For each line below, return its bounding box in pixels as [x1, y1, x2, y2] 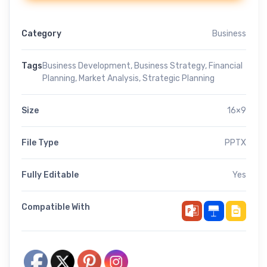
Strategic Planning [142, 73, 215, 84]
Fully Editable [21, 170, 79, 181]
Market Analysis [79, 73, 139, 84]
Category [21, 29, 61, 39]
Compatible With [21, 202, 90, 213]
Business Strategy [134, 61, 205, 72]
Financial [209, 61, 243, 72]
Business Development [42, 61, 131, 72]
